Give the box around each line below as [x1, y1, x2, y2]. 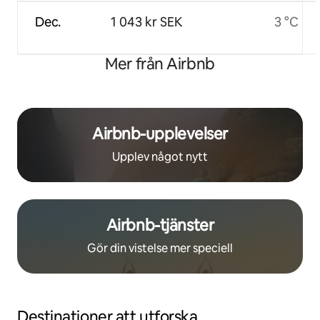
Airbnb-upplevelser [91, 124, 229, 145]
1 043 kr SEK [110, 14, 183, 31]
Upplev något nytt [112, 149, 208, 165]
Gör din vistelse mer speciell [87, 241, 233, 256]
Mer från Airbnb [105, 54, 215, 75]
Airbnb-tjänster [106, 215, 214, 236]
